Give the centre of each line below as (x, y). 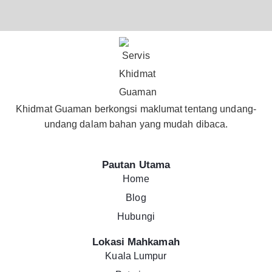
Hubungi (136, 217)
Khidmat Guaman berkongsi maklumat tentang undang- (136, 109)
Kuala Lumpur (136, 256)
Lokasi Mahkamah (136, 242)
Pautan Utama (136, 165)
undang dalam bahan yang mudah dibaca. (136, 124)
